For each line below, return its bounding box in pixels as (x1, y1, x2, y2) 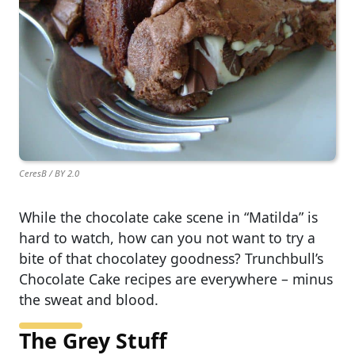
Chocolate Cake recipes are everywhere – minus (19, 269, 333, 289)
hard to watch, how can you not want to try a (19, 228, 315, 248)
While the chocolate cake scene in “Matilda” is (19, 208, 318, 227)
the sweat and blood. (19, 290, 158, 310)
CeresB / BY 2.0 (19, 167, 79, 180)
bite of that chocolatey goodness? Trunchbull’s (19, 249, 323, 269)
